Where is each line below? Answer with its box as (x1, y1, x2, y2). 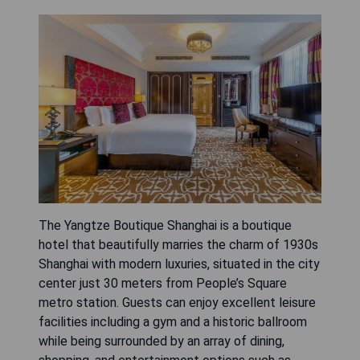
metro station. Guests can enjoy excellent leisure (39, 294, 316, 310)
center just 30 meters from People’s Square (39, 275, 287, 291)
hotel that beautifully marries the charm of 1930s (39, 236, 318, 252)
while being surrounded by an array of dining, (39, 333, 284, 349)
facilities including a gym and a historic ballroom (39, 313, 307, 329)
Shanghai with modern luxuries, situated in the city (39, 256, 320, 272)
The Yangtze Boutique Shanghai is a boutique (39, 217, 292, 233)
